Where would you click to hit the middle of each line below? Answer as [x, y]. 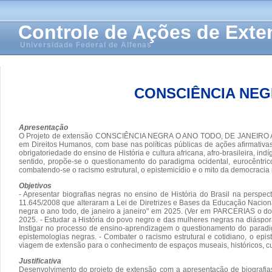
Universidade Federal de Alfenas [86, 45]
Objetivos [35, 185]
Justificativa [40, 261]
